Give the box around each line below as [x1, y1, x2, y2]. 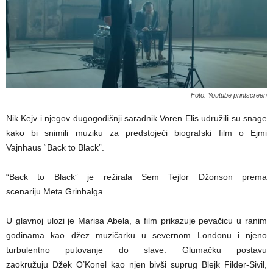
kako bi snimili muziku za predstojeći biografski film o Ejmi [6, 128, 267, 138]
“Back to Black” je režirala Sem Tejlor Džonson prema [6, 172, 267, 182]
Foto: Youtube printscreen [191, 91, 267, 99]
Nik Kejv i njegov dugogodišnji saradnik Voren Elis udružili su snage [6, 113, 267, 124]
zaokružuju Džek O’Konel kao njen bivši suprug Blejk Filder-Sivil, [6, 260, 267, 270]
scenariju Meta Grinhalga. [6, 186, 105, 197]
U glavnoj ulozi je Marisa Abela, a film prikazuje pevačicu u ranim [6, 216, 267, 226]
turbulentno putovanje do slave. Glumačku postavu [6, 245, 267, 255]
